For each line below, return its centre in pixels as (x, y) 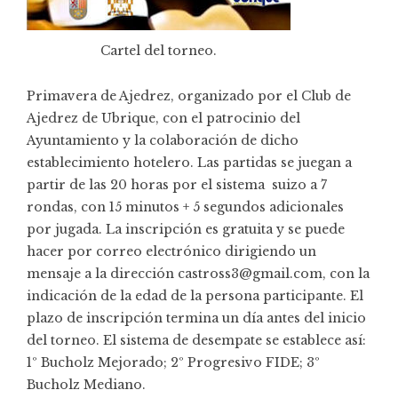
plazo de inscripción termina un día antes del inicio (196, 318)
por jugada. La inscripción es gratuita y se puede (186, 230)
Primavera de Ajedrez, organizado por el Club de (189, 96)
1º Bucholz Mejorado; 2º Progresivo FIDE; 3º (173, 363)
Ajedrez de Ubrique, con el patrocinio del (163, 119)
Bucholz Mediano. (86, 385)
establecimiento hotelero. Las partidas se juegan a (189, 163)
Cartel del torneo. (159, 50)
